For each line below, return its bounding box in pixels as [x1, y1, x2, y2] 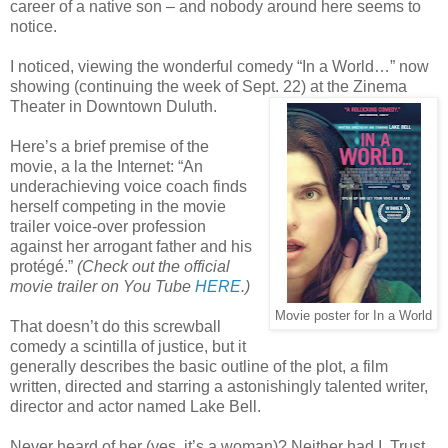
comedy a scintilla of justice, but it [10, 337, 246, 355]
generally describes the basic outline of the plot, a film [10, 357, 388, 375]
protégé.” [10, 257, 77, 275]
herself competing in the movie [10, 197, 226, 215]
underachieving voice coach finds [10, 177, 247, 195]
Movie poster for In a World [275, 308, 432, 323]
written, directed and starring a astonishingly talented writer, [10, 377, 428, 395]
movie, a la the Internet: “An [10, 157, 203, 175]
